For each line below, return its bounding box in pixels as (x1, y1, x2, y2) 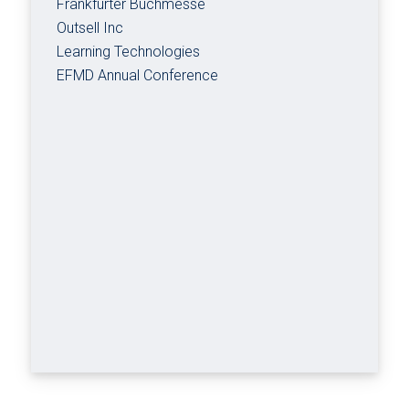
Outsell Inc (57, 18, 124, 37)
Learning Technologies (57, 42, 201, 60)
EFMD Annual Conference (57, 66, 219, 84)
